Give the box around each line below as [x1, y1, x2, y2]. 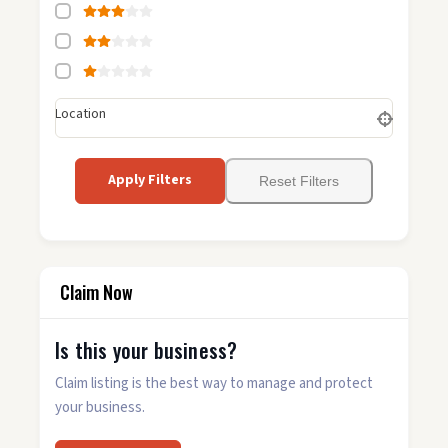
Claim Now [60, 279, 133, 306]
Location [55, 103, 106, 124]
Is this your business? [55, 335, 238, 366]
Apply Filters [108, 170, 192, 191]
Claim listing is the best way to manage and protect [55, 373, 373, 395]
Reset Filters [259, 172, 339, 189]
